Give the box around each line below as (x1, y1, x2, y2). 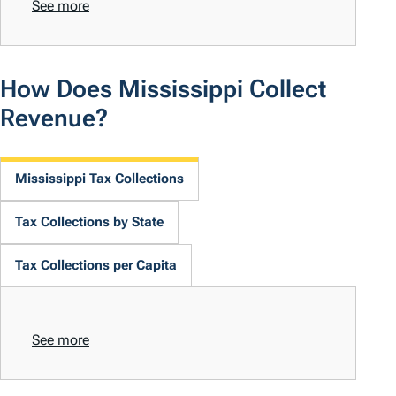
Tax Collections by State (15, 214, 164, 231)
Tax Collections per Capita (15, 257, 177, 274)
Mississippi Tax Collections (15, 171, 184, 187)
